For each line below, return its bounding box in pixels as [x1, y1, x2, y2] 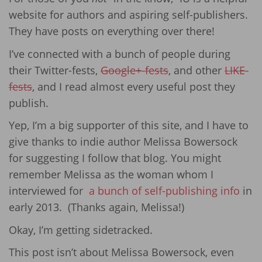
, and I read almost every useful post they [32, 79, 235, 94]
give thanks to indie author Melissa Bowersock [9, 135, 237, 149]
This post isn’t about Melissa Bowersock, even [9, 245, 234, 260]
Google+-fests [101, 63, 168, 77]
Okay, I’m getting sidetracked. [9, 222, 153, 237]
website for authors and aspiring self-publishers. [9, 8, 248, 22]
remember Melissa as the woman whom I [9, 167, 213, 182]
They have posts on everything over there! [9, 24, 215, 39]
